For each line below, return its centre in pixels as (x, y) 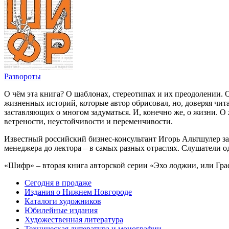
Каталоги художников (63, 201)
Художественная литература (74, 219)
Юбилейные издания (61, 210)
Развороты (22, 76)
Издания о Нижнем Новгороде (78, 192)
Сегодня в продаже (58, 182)
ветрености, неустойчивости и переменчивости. (88, 121)
